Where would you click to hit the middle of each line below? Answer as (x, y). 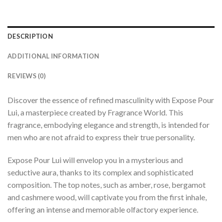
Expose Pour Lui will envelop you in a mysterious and (95, 160)
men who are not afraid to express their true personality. (101, 137)
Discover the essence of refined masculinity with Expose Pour (111, 100)
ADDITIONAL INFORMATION (54, 56)
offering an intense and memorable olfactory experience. (103, 210)
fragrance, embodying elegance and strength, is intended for (109, 125)
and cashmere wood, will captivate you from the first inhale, (107, 197)
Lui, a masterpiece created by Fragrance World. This (95, 112)
